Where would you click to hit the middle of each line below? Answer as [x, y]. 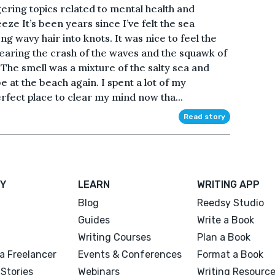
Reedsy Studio [230, 203]
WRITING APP [228, 184]
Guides [94, 220]
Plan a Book [223, 237]
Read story [204, 116]
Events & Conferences [130, 254]
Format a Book [230, 254]
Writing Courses [115, 237]
